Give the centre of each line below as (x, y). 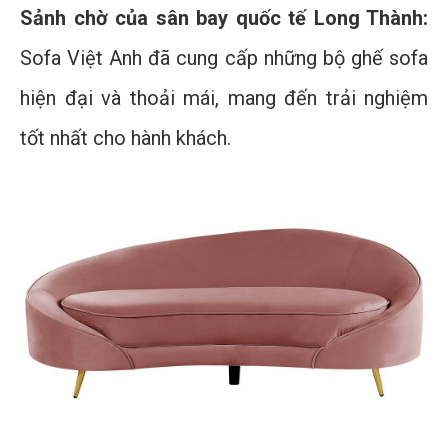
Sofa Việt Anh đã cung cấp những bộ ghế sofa (224, 58)
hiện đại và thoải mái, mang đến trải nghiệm (224, 98)
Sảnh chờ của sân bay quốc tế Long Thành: (224, 18)
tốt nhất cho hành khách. (125, 138)
